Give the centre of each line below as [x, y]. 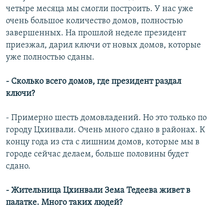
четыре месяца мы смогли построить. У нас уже [100, 9]
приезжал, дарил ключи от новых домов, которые [103, 46]
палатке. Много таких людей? [64, 203]
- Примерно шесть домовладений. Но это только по [106, 118]
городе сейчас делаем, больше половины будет [97, 155]
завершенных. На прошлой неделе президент [96, 33]
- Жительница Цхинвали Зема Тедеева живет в [98, 191]
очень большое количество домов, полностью [94, 21]
